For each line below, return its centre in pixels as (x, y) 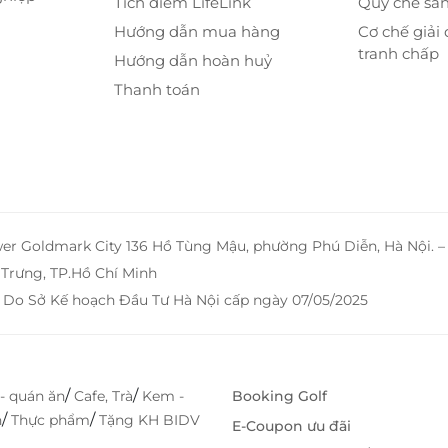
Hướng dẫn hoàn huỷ (192, 61)
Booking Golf (279, 396)
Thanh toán (156, 90)
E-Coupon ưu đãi (291, 426)
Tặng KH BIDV (149, 420)
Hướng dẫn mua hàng (196, 32)
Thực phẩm (50, 420)
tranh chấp (399, 54)
